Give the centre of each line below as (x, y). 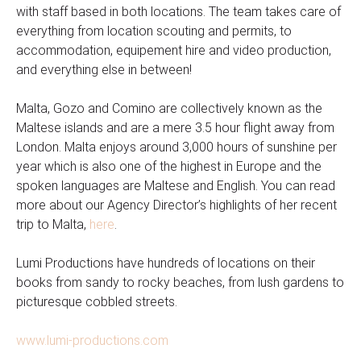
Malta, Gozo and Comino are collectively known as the (169, 109)
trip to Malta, (53, 225)
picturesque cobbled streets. (97, 302)
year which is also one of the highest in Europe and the (169, 167)
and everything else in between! (104, 70)
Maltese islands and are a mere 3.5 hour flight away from (175, 128)
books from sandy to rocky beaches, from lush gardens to (180, 283)
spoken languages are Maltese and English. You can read (176, 186)
